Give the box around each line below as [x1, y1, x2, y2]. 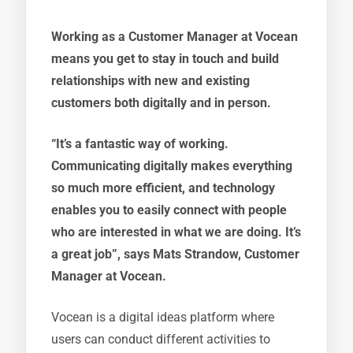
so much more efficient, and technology [51, 180, 275, 195]
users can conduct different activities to [51, 332, 270, 347]
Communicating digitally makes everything [51, 158, 292, 173]
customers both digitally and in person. [51, 95, 271, 110]
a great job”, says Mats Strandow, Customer [51, 247, 299, 262]
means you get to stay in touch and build [51, 51, 279, 66]
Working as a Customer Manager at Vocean [51, 29, 298, 44]
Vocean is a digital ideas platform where [51, 310, 274, 325]
